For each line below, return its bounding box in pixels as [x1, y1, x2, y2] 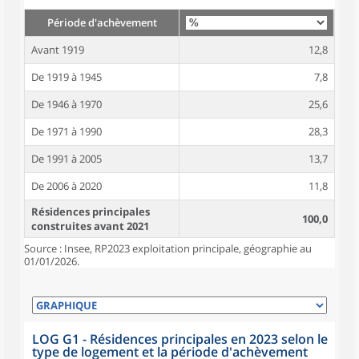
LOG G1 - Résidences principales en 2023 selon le [32, 330, 328, 348]
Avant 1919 [31, 42, 84, 57]
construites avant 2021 [31, 219, 149, 233]
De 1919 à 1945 [31, 70, 102, 84]
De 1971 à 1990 [31, 124, 102, 139]
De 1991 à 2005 [31, 151, 102, 166]
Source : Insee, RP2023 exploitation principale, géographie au [24, 241, 312, 256]
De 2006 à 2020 [31, 179, 102, 193]
